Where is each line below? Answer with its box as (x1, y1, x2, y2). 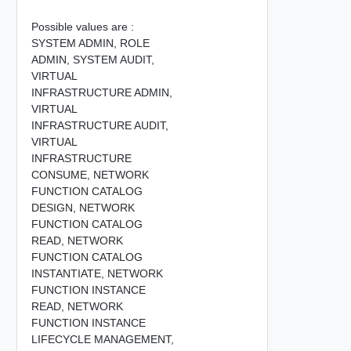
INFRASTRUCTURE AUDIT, (31, 118, 168, 132)
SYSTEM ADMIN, (31, 36, 120, 49)
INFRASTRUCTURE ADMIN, (31, 85, 172, 99)
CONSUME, (31, 168, 93, 181)
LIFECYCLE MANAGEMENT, (31, 332, 174, 346)
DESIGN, (31, 201, 79, 214)
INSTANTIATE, (31, 266, 107, 280)
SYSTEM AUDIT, (72, 52, 154, 66)
